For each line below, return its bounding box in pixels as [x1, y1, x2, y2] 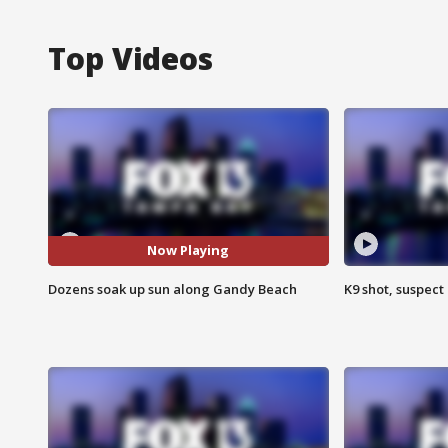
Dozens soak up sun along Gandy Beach [48, 279, 297, 298]
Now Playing [147, 241, 230, 260]
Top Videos [48, 37, 213, 79]
